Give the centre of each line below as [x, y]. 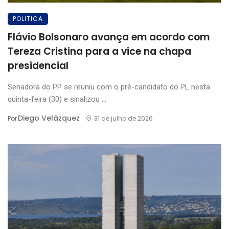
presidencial [38, 65]
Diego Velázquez [49, 118]
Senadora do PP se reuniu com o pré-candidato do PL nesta [109, 87]
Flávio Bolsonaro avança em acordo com [109, 37]
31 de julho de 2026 [123, 118]
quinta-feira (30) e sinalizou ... [57, 99]
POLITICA [28, 18]
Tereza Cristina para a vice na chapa [99, 51]
